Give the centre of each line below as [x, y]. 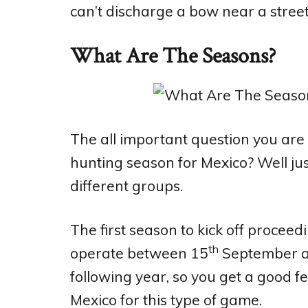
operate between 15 [139, 253]
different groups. [126, 186]
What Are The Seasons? [173, 56]
